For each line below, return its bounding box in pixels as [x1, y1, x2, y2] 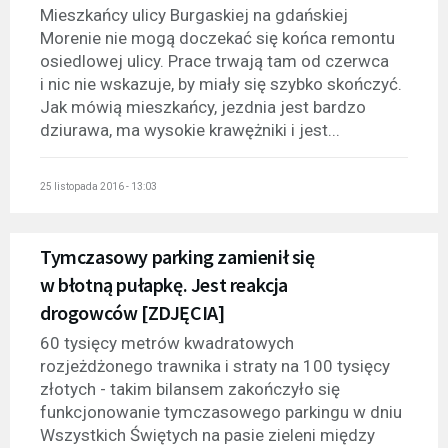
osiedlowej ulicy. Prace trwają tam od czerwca [40, 50, 389, 71]
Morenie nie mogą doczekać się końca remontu [40, 27, 395, 48]
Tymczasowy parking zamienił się [40, 244, 315, 270]
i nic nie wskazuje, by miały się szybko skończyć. [40, 73, 402, 94]
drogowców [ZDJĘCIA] [40, 300, 225, 326]
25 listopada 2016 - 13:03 [40, 181, 157, 193]
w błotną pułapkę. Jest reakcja [40, 272, 288, 298]
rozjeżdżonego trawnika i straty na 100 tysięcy [40, 356, 390, 377]
